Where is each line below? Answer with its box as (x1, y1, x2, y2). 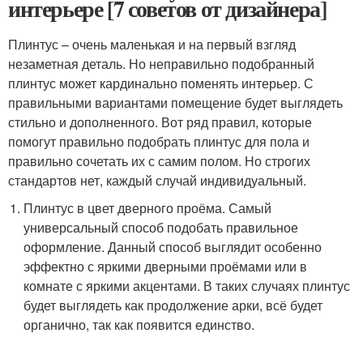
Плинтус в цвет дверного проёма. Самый (23, 199, 272, 217)
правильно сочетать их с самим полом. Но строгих (8, 152, 310, 170)
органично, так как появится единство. (23, 315, 255, 334)
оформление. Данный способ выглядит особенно (23, 237, 322, 256)
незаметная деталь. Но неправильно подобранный (8, 54, 314, 73)
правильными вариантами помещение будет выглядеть (8, 93, 343, 112)
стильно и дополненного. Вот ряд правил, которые (8, 113, 312, 131)
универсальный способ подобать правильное (23, 218, 299, 237)
